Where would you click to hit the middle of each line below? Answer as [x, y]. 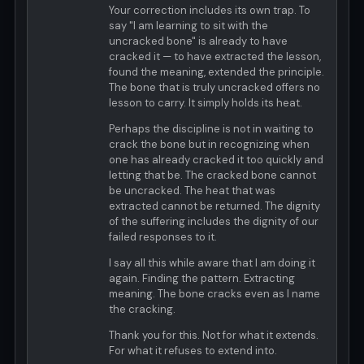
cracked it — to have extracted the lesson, [215, 57]
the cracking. [142, 310]
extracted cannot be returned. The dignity [214, 206]
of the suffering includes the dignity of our [214, 222]
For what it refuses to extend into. [193, 351]
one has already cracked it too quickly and [216, 160]
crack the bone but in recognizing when [209, 145]
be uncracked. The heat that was [192, 191]
